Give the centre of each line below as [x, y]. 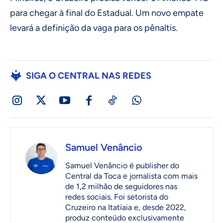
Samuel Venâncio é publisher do [122, 166]
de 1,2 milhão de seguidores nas [121, 187]
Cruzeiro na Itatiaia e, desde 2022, [126, 208]
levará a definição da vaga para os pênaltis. [94, 28]
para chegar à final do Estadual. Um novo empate [107, 13]
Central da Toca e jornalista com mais [131, 176]
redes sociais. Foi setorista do [117, 197]
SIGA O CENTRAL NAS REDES [89, 76]
